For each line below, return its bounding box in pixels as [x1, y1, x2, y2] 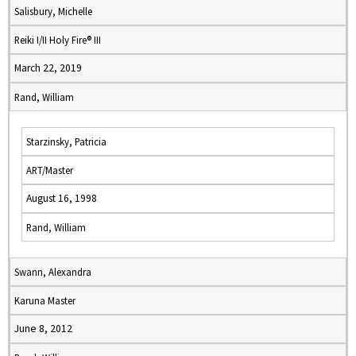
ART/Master [26, 164, 73, 176]
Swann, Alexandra [14, 265, 91, 278]
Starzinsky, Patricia [26, 135, 106, 148]
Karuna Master [14, 294, 75, 307]
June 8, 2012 [14, 322, 72, 335]
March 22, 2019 [14, 61, 82, 75]
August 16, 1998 [26, 192, 97, 205]
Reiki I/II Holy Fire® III [14, 33, 101, 46]
